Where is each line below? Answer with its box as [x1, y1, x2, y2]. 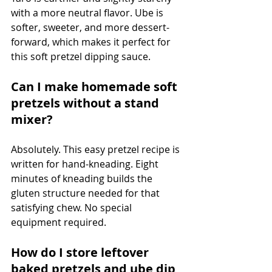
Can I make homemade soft [11, 78, 180, 95]
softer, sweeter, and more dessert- [11, 20, 169, 34]
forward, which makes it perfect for [11, 35, 173, 49]
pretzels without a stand [11, 94, 162, 111]
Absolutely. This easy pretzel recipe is [11, 142, 182, 156]
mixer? [11, 110, 53, 127]
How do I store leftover [11, 243, 152, 260]
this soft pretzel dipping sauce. [11, 49, 151, 63]
